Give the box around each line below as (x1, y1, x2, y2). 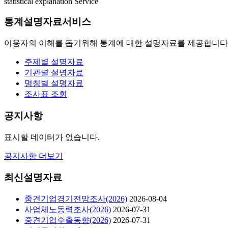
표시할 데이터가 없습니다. (4, 132, 100, 141)
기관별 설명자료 (24, 68, 83, 77)
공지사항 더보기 (4, 151, 63, 160)
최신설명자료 (4, 172, 62, 183)
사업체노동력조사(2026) (24, 205, 111, 214)
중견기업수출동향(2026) (24, 216, 111, 224)
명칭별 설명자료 (24, 79, 83, 88)
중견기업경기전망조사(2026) (24, 194, 127, 203)
